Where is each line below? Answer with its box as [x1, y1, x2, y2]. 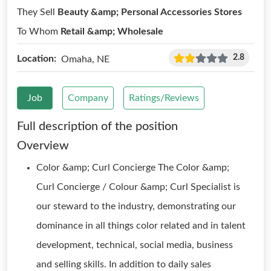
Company [68, 93, 108, 103]
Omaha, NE [61, 54, 109, 64]
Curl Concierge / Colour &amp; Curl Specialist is [36, 182, 240, 192]
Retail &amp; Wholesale [60, 27, 163, 36]
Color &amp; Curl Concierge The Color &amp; [36, 163, 229, 172]
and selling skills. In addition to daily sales [36, 260, 211, 269]
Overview [17, 140, 69, 152]
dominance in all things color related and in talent [36, 221, 246, 230]
